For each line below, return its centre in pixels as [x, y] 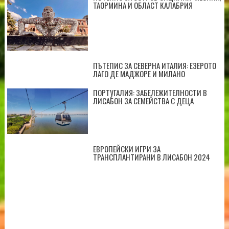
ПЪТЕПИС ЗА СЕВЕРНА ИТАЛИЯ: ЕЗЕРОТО [154, 66]
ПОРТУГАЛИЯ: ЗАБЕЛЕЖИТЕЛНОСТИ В [150, 93]
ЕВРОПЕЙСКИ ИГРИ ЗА [127, 148]
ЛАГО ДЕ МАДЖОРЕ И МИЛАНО [139, 74]
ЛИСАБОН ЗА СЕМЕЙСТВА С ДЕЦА [143, 101]
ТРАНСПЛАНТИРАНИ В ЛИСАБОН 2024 [151, 157]
